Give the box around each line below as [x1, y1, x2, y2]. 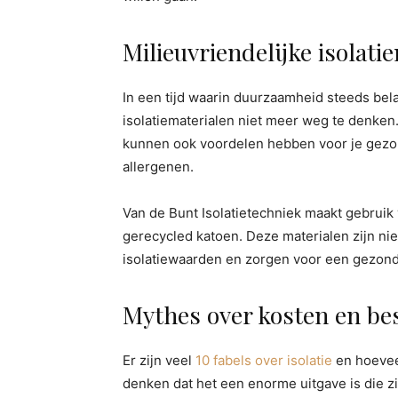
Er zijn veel [123, 352, 195, 369]
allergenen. [123, 158, 194, 175]
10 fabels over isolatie [195, 352, 332, 369]
